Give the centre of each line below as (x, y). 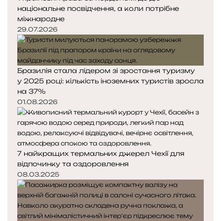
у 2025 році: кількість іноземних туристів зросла (110, 81)
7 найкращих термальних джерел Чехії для (101, 153)
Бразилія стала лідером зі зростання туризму (106, 70)
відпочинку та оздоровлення (73, 164)
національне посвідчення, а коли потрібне (98, 8)
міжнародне (41, 18)
